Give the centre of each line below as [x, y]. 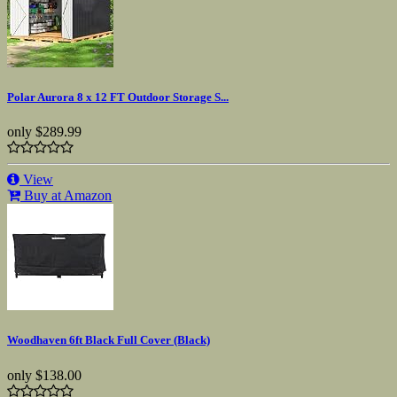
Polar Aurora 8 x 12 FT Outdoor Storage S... [118, 97]
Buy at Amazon [66, 196]
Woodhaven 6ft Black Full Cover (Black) [109, 340]
